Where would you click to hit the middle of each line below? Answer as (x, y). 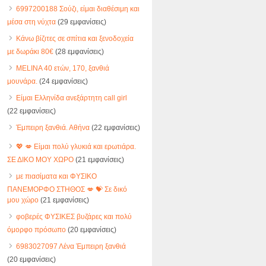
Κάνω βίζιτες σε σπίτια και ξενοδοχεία (75, 39)
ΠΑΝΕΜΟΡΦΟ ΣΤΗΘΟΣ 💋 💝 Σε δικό (67, 189)
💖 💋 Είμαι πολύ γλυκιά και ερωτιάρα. (76, 147)
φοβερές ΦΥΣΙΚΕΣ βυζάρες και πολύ (74, 217)
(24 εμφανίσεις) (62, 81)
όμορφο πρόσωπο (36, 230)
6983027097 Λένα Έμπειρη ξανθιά (71, 246)
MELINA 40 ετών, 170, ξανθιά (62, 68)
